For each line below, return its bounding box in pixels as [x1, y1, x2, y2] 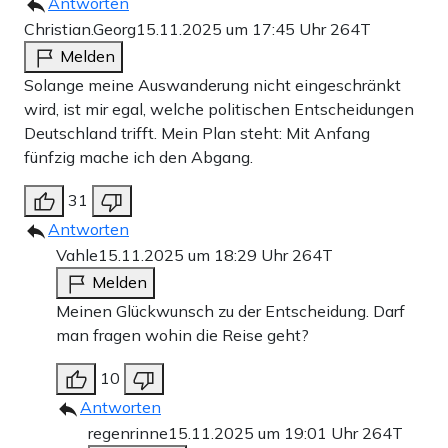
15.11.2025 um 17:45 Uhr [136, 19, 330, 40]
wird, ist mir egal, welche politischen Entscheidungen [24, 99, 414, 120]
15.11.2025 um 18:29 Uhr [98, 245, 292, 266]
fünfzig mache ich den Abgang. [24, 147, 253, 168]
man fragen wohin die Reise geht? [56, 325, 309, 346]
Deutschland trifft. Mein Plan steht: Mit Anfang [24, 123, 370, 144]
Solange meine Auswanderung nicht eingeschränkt [24, 75, 401, 96]
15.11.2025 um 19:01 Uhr [168, 423, 362, 444]
